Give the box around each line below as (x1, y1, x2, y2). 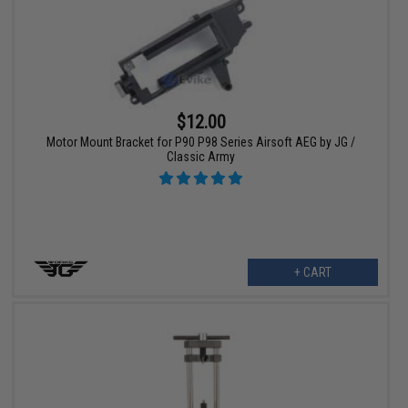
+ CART (293, 264, 331, 280)
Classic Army (167, 148, 236, 164)
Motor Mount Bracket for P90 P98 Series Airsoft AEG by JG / (46, 134, 356, 149)
